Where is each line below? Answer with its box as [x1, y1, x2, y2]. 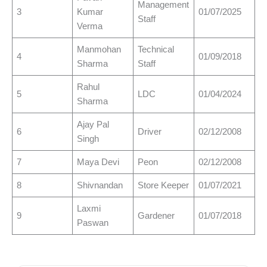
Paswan [77, 218, 109, 228]
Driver [138, 127, 162, 137]
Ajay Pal [77, 120, 110, 130]
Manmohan [77, 45, 122, 55]
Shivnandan [77, 181, 123, 191]
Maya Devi [77, 157, 120, 167]
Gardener [138, 211, 175, 221]
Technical [138, 45, 175, 55]
